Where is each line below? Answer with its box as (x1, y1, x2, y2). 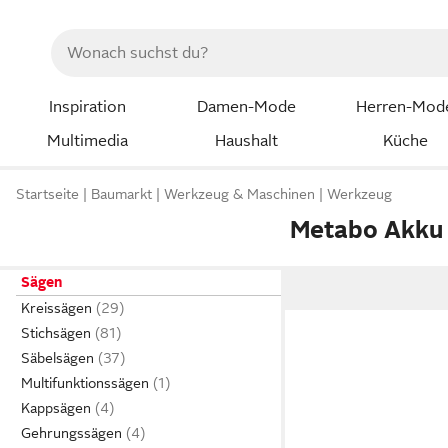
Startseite (16, 186, 79, 203)
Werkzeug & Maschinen (164, 186, 315, 203)
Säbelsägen (21, 350, 94, 366)
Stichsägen (21, 325, 91, 341)
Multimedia (46, 131, 128, 150)
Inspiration (48, 98, 126, 116)
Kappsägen (21, 400, 91, 416)
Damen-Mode (196, 98, 296, 116)
